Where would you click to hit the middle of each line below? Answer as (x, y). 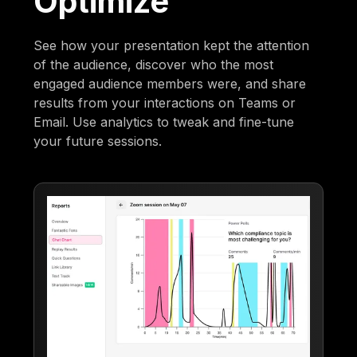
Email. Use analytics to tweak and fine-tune (164, 122)
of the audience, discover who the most (154, 64)
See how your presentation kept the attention (172, 45)
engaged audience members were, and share (170, 83)
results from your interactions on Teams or (165, 102)
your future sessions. (98, 141)
